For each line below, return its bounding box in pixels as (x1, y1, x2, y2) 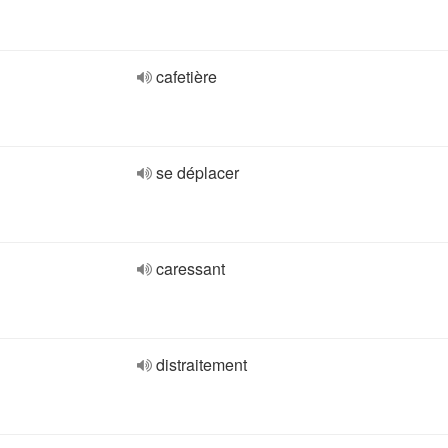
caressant (156, 257, 225, 280)
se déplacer (156, 161, 239, 184)
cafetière (156, 65, 217, 88)
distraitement (156, 353, 247, 376)
